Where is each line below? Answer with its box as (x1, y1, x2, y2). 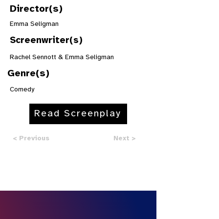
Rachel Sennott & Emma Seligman (10, 54, 114, 61)
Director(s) (10, 4, 63, 14)
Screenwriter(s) (10, 36, 83, 45)
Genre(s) (7, 68, 49, 79)
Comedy (10, 86, 34, 93)
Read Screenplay (33, 109, 121, 119)
